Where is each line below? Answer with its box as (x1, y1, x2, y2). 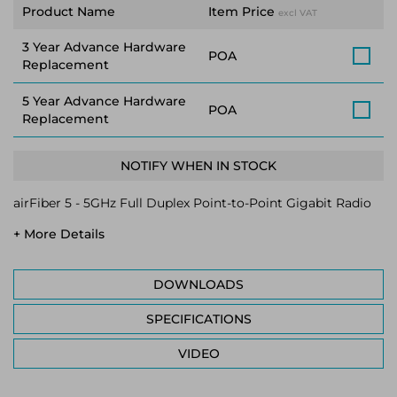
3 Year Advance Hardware (22, 39, 186, 55)
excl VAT (278, 7, 317, 19)
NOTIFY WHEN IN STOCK (121, 158, 276, 174)
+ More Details (13, 226, 105, 242)
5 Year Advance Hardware (22, 93, 186, 109)
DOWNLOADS (153, 276, 244, 292)
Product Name (22, 4, 115, 19)
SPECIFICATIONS (145, 311, 252, 327)
